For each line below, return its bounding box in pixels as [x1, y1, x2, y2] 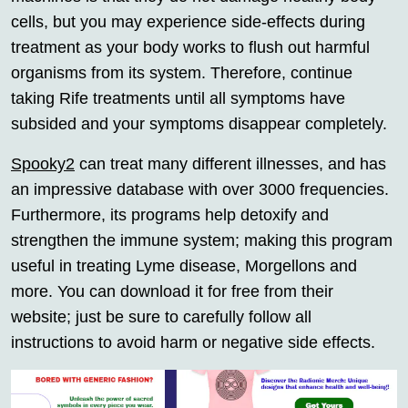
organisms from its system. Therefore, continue [11, 64, 352, 83]
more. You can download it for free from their [11, 282, 333, 301]
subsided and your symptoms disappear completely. [11, 115, 387, 134]
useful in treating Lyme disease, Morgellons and [11, 257, 357, 276]
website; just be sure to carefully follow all [11, 308, 311, 327]
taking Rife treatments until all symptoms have [11, 89, 345, 108]
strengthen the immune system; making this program [11, 231, 393, 250]
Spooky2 [11, 155, 75, 174]
